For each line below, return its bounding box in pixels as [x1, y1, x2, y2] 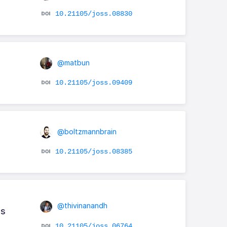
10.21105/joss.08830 [55, 9, 132, 18]
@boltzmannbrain [55, 127, 117, 136]
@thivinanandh [55, 201, 107, 210]
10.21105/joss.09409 [55, 78, 132, 87]
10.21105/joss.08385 [55, 147, 132, 156]
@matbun [55, 58, 90, 67]
